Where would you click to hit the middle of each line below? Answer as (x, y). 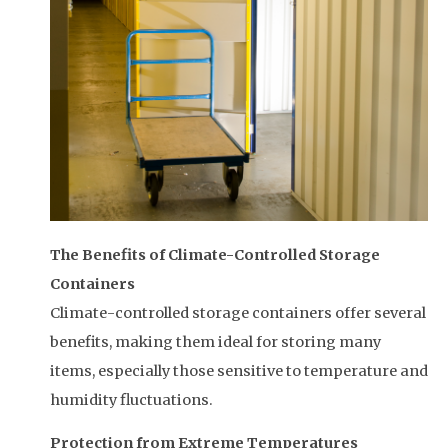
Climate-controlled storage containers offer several (238, 312)
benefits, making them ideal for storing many (215, 341)
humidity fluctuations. (131, 399)
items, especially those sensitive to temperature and (239, 370)
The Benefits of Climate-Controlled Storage (215, 254)
